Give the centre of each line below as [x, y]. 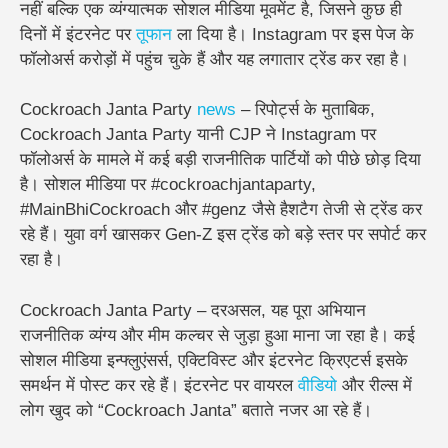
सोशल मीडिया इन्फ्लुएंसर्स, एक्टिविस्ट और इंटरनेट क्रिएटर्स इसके [214, 360]
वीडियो [317, 385]
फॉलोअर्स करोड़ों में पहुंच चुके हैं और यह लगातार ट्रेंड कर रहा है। [214, 59]
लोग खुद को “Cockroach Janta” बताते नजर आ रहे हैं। [196, 410]
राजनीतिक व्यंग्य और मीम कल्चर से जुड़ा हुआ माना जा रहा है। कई [217, 335]
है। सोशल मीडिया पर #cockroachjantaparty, [168, 185]
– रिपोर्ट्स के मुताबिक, [305, 110]
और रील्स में [374, 385]
